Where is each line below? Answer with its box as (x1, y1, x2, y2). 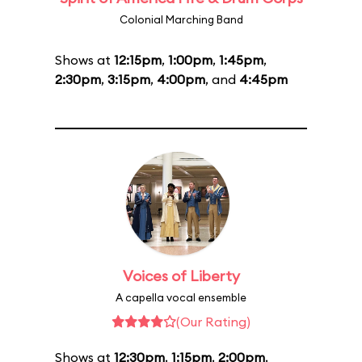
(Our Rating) (176, 314, 250, 330)
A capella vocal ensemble (116, 291, 246, 304)
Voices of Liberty (122, 267, 240, 285)
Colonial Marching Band (119, 13, 243, 26)
